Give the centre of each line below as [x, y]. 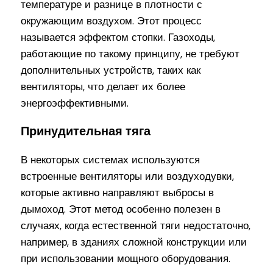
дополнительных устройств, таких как [111, 70]
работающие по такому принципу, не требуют [130, 53]
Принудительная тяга [86, 131]
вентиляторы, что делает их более [103, 86]
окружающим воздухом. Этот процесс [112, 20]
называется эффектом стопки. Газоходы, [118, 37]
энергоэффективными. [75, 103]
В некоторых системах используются [111, 160]
